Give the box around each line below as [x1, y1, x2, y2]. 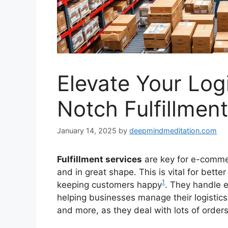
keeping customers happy [57, 180, 162, 190]
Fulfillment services [57, 154, 142, 165]
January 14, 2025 [57, 126, 117, 135]
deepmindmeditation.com [129, 126, 217, 135]
